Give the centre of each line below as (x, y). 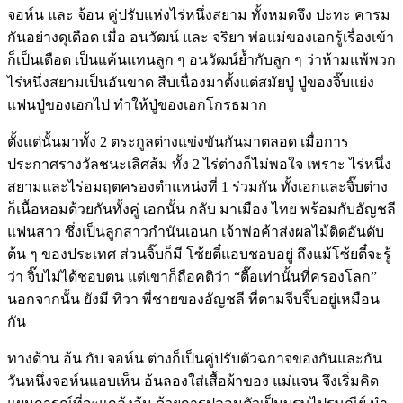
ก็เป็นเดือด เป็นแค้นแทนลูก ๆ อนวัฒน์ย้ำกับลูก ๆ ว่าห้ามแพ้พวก (201, 59)
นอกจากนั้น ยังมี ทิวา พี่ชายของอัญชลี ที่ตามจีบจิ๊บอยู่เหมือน (193, 299)
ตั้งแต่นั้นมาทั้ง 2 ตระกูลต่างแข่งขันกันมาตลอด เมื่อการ (178, 141)
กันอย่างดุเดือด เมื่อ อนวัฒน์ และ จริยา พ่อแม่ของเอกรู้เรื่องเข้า (201, 37)
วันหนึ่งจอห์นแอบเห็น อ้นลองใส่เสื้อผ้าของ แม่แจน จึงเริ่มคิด (193, 381)
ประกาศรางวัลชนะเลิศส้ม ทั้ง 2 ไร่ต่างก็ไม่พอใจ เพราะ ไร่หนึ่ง (199, 164)
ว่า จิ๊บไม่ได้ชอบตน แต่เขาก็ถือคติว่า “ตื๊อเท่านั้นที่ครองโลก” (192, 276)
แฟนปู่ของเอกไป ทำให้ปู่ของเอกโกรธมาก (137, 104)
